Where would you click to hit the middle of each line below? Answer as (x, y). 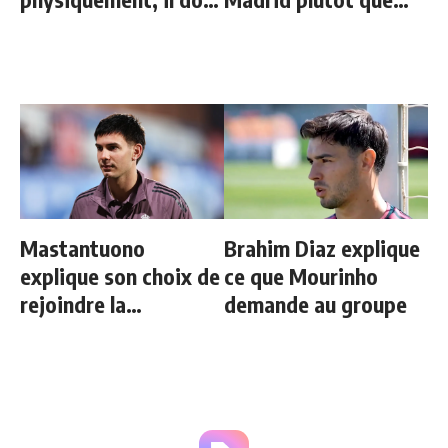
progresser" (75, 27)
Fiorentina (68, 332)
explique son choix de (120, 276)
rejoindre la (73, 304)
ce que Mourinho (301, 276)
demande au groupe (315, 304)
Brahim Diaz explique (322, 248)
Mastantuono (82, 248)
